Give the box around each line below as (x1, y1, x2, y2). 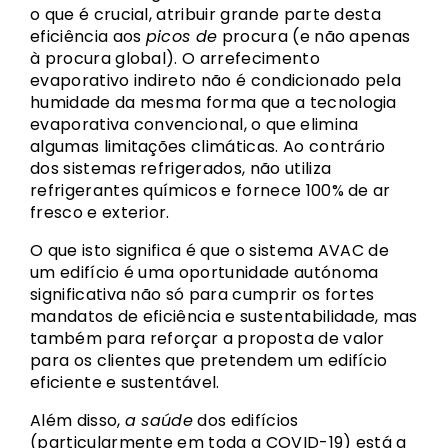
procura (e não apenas (217, 25, 411, 48)
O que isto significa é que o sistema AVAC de (30, 239, 390, 262)
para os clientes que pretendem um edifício (30, 349, 388, 372)
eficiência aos (30, 25, 146, 48)
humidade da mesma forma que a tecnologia (30, 91, 397, 114)
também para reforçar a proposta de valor (30, 327, 385, 350)
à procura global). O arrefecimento (30, 47, 320, 70)
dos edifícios (193, 409, 299, 432)
